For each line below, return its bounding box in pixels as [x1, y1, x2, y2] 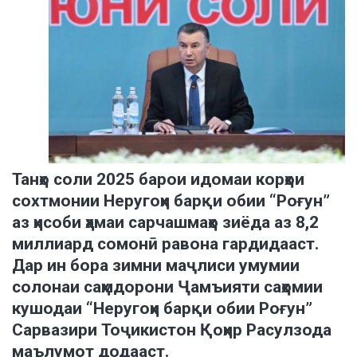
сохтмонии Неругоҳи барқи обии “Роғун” [12, 190, 330, 210]
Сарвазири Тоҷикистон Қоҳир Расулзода [12, 320, 331, 339]
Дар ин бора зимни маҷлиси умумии [12, 255, 300, 275]
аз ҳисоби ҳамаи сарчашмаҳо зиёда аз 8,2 [12, 212, 319, 232]
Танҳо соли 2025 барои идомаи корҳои [12, 169, 304, 189]
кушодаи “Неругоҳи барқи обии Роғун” [12, 298, 312, 318]
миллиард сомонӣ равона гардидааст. [12, 233, 319, 253]
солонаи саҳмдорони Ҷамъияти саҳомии [12, 277, 323, 296]
